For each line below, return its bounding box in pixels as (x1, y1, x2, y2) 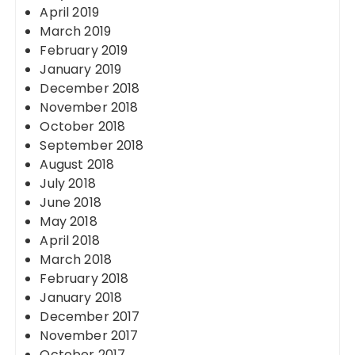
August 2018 (40, 155, 115, 174)
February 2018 (40, 269, 129, 288)
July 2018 (40, 174, 96, 193)
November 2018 (40, 98, 139, 116)
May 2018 (40, 212, 97, 231)
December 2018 (40, 79, 140, 97)
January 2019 (40, 60, 122, 78)
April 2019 (40, 3, 99, 21)
